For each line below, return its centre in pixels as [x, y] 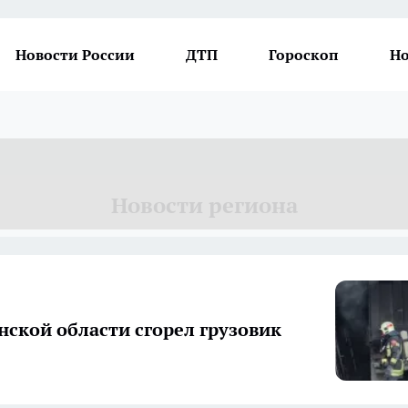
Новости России [75, 55]
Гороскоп [304, 55]
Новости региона [204, 205]
